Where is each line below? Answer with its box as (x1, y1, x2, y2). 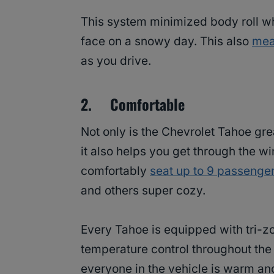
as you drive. (81, 54, 151, 68)
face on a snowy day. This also (81, 34, 252, 49)
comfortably (81, 164, 150, 179)
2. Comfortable (81, 93, 185, 116)
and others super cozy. (81, 183, 206, 198)
